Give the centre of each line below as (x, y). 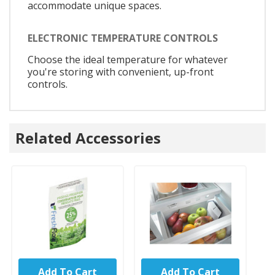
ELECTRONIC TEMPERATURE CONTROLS (123, 38)
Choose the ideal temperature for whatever (128, 60)
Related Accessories (88, 137)
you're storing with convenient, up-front (121, 72)
